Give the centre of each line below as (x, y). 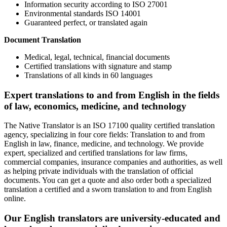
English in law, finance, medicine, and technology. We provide (104, 144)
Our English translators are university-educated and (112, 218)
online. (15, 199)
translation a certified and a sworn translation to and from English (108, 190)
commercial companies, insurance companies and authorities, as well (113, 162)
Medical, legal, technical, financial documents (97, 57)
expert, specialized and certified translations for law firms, (96, 153)
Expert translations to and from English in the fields (112, 95)
